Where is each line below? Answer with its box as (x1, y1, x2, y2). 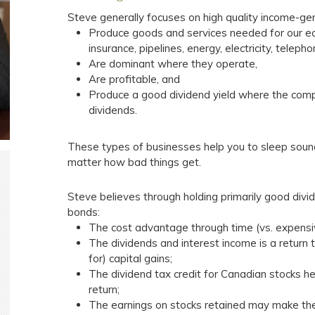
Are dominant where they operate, (89, 57, 258, 70)
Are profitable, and (89, 72, 181, 86)
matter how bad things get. (67, 155, 202, 169)
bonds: (67, 205, 101, 219)
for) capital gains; (89, 252, 173, 265)
